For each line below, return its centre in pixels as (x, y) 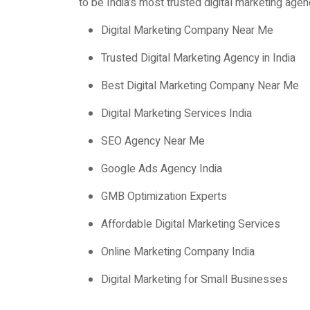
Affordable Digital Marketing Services (191, 224)
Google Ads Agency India (162, 169)
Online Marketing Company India (178, 252)
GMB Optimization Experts (164, 197)
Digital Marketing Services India (176, 113)
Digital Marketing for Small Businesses (194, 280)
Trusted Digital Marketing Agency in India (198, 58)
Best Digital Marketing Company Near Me (200, 86)
